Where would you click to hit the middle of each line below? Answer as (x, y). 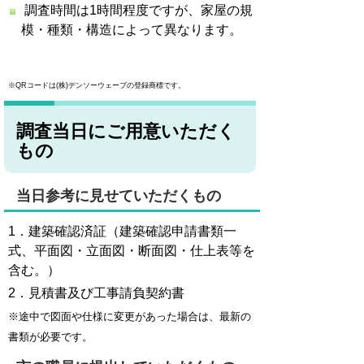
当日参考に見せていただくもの (119, 196)
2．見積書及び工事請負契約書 (96, 293)
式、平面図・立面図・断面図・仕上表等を (132, 251)
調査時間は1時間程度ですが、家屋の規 (137, 10)
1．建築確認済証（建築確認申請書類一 (122, 231)
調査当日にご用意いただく (126, 131)
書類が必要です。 (50, 337)
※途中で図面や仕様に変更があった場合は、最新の (130, 316)
